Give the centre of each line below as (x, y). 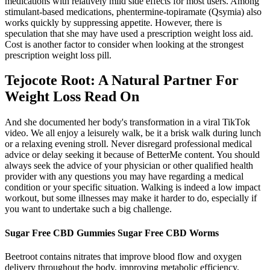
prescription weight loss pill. (58, 55)
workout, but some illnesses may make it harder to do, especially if (131, 198)
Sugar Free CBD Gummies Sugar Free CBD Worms (112, 233)
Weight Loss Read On (72, 97)
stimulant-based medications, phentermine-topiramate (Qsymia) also (133, 11)
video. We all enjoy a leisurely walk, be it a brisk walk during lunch (133, 133)
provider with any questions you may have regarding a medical (124, 177)
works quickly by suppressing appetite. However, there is (113, 22)
